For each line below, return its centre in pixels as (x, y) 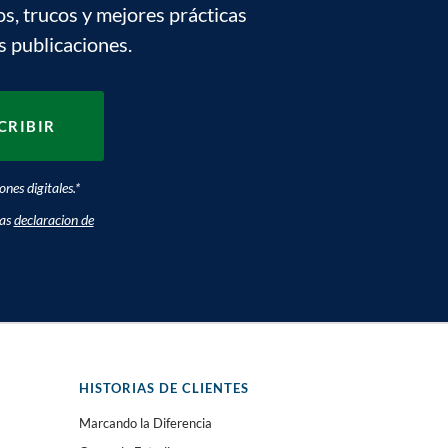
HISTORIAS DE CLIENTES (164, 388)
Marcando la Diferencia (145, 423)
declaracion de (53, 220)
